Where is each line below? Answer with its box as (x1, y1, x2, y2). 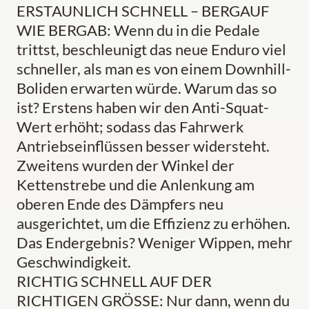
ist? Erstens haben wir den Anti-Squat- (17, 98, 269, 117)
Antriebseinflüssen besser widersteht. (17, 137, 270, 156)
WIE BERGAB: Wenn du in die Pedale (17, 21, 260, 40)
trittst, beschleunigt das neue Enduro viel (17, 40, 286, 59)
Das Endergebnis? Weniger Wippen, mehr (17, 233, 292, 252)
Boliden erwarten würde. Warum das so (17, 79, 277, 98)
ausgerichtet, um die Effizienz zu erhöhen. (17, 214, 290, 233)
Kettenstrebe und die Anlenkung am (17, 175, 255, 195)
